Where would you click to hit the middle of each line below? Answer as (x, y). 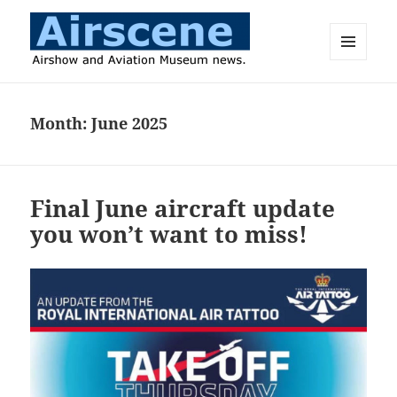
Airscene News (102, 93)
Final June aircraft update (183, 209)
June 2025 (130, 124)
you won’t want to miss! (169, 234)
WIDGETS (355, 97)
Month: (61, 124)
